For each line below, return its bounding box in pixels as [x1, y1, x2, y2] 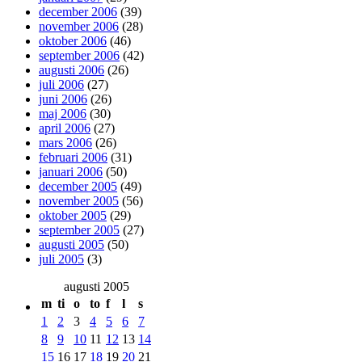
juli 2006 [39, 77, 84, 91]
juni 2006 [39, 91, 87, 106]
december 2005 [39, 179, 117, 193]
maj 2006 [39, 106, 86, 120]
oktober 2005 [39, 208, 107, 222]
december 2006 [39, 4, 117, 19]
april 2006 [39, 120, 90, 135]
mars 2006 [39, 135, 92, 149]
